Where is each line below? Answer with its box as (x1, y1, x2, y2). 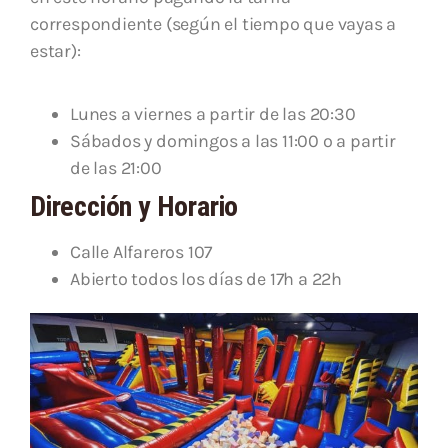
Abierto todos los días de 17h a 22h (70, 268, 342, 290)
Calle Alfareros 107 (70, 241, 213, 263)
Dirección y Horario (30, 190, 239, 223)
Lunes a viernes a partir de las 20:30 (70, 103, 356, 125)
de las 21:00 (70, 157, 162, 179)
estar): (30, 40, 81, 62)
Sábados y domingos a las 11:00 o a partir (70, 130, 396, 152)
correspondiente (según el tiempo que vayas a (30, 13, 397, 35)
